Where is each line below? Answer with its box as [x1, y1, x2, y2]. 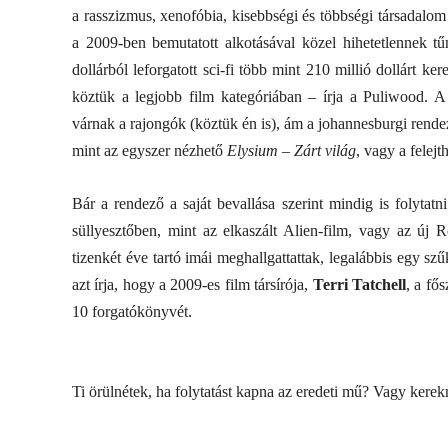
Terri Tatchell [312, 276, 406, 293]
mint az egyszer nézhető [72, 142, 227, 159]
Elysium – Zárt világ [227, 142, 356, 159]
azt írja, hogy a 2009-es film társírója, [72, 276, 313, 293]
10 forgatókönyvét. [72, 303, 192, 320]
